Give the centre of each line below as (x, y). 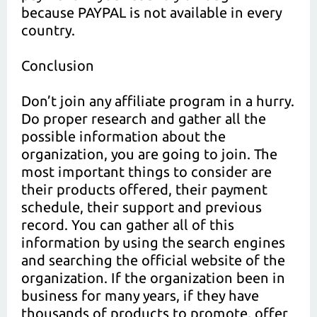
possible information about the (123, 136)
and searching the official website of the (153, 260)
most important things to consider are (146, 172)
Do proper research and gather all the (144, 119)
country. (48, 30)
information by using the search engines (153, 242)
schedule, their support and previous (142, 207)
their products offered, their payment (144, 189)
